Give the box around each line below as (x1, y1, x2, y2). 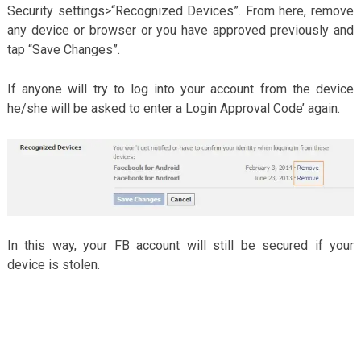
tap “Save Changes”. (6, 41, 120, 57)
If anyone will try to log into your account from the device (6, 81, 355, 97)
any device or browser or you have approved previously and (6, 22, 355, 38)
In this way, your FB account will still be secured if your (6, 237, 355, 253)
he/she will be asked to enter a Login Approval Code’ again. (6, 100, 340, 116)
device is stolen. (6, 256, 100, 272)
